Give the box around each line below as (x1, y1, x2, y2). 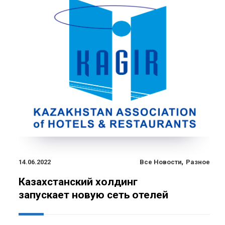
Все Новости (140, 158, 182, 166)
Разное (186, 158, 210, 166)
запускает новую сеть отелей (19, 188, 168, 201)
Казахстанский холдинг (19, 175, 138, 188)
